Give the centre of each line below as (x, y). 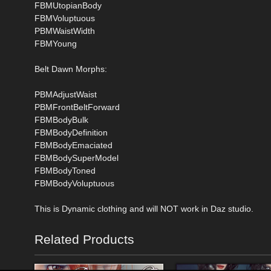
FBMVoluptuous (65, 18)
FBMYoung (56, 43)
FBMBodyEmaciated (73, 145)
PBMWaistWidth (65, 31)
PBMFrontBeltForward (77, 107)
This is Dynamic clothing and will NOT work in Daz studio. (144, 208)
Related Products (84, 239)
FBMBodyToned (65, 170)
